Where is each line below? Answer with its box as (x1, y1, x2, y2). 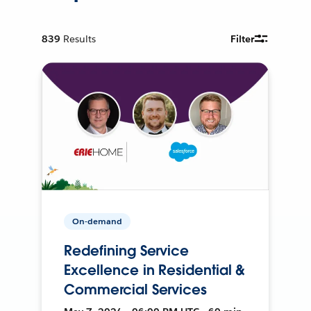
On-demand (72, 215, 123, 227)
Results (63, 32, 96, 45)
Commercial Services (64, 280, 207, 299)
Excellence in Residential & (64, 260, 246, 279)
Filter (230, 32, 255, 45)
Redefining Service (64, 241, 190, 260)
